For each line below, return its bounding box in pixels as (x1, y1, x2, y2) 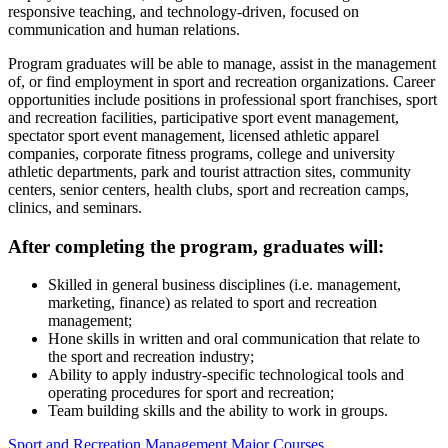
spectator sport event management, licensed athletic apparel (8, 126, 379, 144)
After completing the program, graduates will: (8, 235, 384, 257)
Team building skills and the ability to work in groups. (48, 402, 388, 420)
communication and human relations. (8, 20, 240, 38)
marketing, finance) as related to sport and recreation (48, 294, 377, 312)
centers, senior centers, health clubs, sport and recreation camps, (8, 180, 409, 198)
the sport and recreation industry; (48, 348, 254, 366)
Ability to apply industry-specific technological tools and (48, 366, 404, 384)
